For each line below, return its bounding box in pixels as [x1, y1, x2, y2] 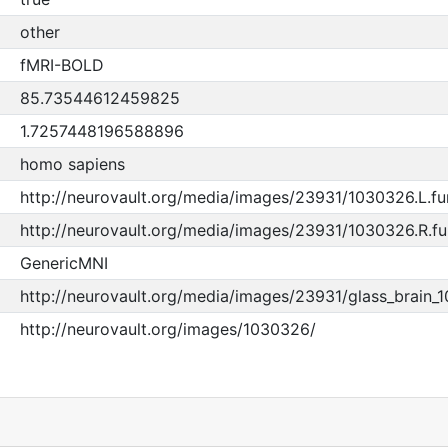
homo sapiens [19, 154, 125, 174]
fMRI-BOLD [19, 55, 104, 75]
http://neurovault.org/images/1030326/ [19, 319, 316, 339]
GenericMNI [19, 253, 108, 273]
